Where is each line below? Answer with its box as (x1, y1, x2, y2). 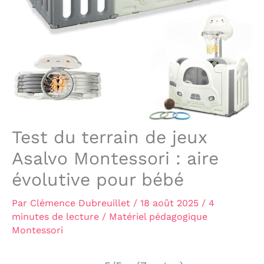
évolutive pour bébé (12, 169, 184, 190)
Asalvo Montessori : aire (12, 147, 219, 169)
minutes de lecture (12, 210, 99, 222)
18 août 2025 (140, 197, 202, 209)
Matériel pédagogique (109, 210, 207, 222)
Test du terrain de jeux (12, 126, 207, 147)
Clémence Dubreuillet (30, 197, 133, 209)
